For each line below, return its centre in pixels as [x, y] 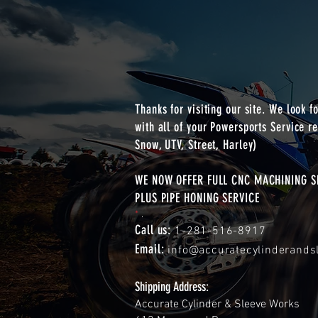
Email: [152, 250]
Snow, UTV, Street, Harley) [196, 145]
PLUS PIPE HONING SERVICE [197, 198]
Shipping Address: [172, 287]
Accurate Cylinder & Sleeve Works [217, 305]
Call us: [155, 230]
